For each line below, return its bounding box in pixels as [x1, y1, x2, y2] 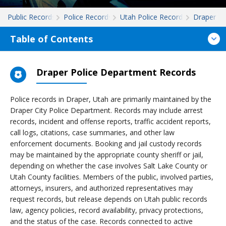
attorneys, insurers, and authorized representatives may [10, 183, 193, 193]
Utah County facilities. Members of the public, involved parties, [10, 172, 213, 182]
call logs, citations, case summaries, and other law [10, 128, 175, 137]
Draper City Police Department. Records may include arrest [10, 105, 203, 115]
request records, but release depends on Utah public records [10, 194, 207, 204]
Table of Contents [10, 33, 93, 45]
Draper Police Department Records [36, 66, 196, 78]
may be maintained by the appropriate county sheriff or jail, [10, 150, 203, 159]
